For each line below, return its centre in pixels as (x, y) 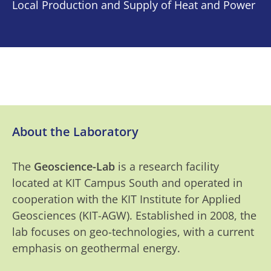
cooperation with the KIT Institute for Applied (126, 199)
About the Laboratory (75, 132)
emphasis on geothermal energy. (96, 248)
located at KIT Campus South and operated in (127, 183)
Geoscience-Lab (74, 166)
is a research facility (167, 166)
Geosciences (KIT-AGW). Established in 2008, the (134, 215)
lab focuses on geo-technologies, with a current (133, 232)
